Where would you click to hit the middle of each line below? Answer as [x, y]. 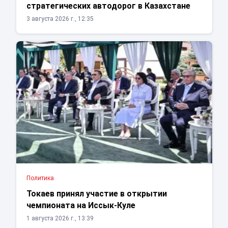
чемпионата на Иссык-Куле [81, 206]
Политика [40, 178]
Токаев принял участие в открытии [96, 194]
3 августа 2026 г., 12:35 [60, 19]
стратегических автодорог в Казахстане [108, 6]
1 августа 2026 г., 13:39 [60, 219]
